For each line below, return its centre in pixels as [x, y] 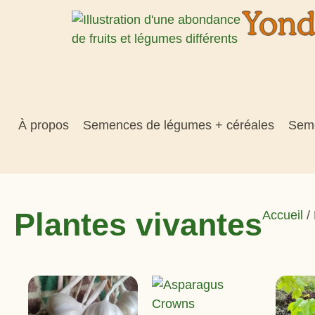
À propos [44, 125]
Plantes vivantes [138, 225]
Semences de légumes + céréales [179, 125]
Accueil [283, 215]
